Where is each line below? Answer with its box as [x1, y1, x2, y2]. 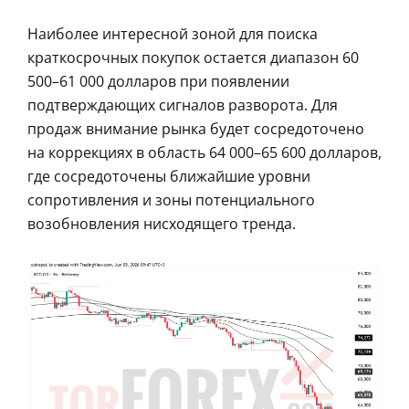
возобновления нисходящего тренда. [27, 213, 296, 234]
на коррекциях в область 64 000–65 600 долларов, [27, 142, 382, 163]
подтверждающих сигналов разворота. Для [27, 94, 338, 115]
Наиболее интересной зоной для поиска [27, 23, 318, 44]
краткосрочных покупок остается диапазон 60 [27, 47, 359, 68]
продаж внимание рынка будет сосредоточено [27, 118, 364, 139]
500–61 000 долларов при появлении [27, 70, 289, 91]
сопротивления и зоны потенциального [27, 189, 315, 210]
